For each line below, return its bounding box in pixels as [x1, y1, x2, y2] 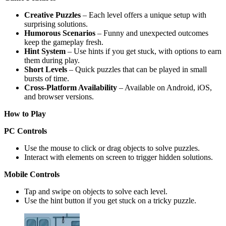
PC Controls [4, 126, 47, 135]
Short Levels [24, 65, 67, 74]
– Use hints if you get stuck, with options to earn [66, 46, 221, 55]
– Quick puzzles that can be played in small [67, 65, 207, 74]
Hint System [24, 46, 66, 55]
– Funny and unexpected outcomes [95, 28, 208, 37]
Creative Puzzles [24, 10, 81, 19]
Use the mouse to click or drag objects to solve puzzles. [24, 143, 200, 152]
